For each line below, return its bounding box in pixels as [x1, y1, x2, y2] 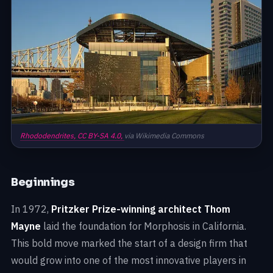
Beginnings [11, 175, 75, 190]
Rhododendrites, [20, 131, 77, 141]
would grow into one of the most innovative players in [11, 254, 246, 267]
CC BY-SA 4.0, [77, 131, 124, 141]
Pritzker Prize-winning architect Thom [51, 203, 230, 216]
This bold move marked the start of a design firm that [11, 237, 247, 250]
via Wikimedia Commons [124, 131, 204, 141]
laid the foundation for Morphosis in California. [41, 220, 246, 233]
